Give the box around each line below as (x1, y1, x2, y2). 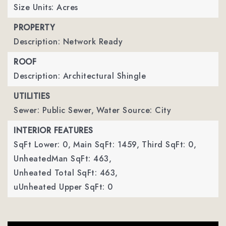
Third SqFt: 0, (142, 139, 196, 150)
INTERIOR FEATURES (14, 125, 93, 136)
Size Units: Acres (14, 2, 78, 13)
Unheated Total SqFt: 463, (14, 167, 118, 179)
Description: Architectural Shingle (14, 70, 146, 82)
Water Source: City (96, 104, 171, 116)
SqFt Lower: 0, (14, 139, 71, 150)
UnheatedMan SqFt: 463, (14, 153, 111, 164)
